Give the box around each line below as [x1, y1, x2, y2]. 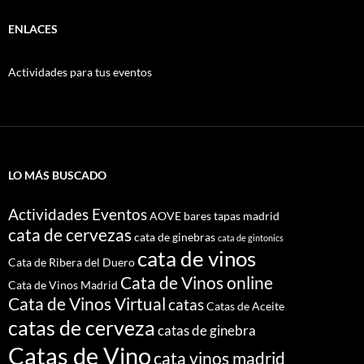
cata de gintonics [218, 232, 284, 243]
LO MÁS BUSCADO [8, 167, 106, 182]
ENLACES [8, 21, 58, 36]
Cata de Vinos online [120, 271, 273, 292]
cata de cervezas [8, 223, 132, 245]
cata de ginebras [134, 229, 215, 244]
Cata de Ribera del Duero [8, 254, 135, 269]
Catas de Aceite [206, 298, 284, 313]
